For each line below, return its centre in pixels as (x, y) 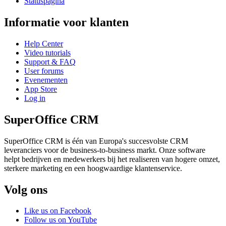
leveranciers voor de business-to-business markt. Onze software (105, 150)
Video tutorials (47, 52)
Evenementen (46, 80)
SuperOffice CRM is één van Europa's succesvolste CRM (96, 141)
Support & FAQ (50, 62)
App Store (41, 89)
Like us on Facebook (58, 211)
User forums (44, 71)
